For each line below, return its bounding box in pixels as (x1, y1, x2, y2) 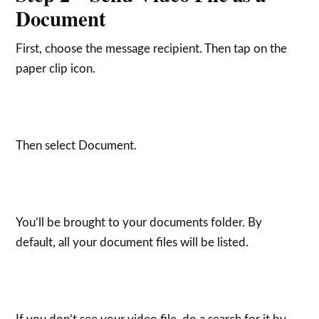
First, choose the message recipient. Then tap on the (16, 42, 288, 55)
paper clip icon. (16, 62, 96, 75)
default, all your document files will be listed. (16, 236, 249, 249)
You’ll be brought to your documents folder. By (16, 216, 263, 229)
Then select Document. (16, 139, 137, 152)
